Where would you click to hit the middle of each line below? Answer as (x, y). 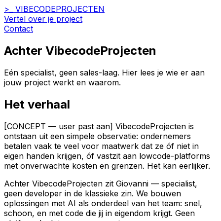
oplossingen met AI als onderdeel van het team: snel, (103, 203)
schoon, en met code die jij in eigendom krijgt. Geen (99, 213)
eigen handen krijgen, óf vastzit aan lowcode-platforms (107, 156)
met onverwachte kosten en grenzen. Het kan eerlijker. (107, 166)
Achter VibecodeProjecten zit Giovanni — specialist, (101, 183)
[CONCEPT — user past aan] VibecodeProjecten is (99, 126)
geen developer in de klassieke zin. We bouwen (92, 193)
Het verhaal (37, 104)
